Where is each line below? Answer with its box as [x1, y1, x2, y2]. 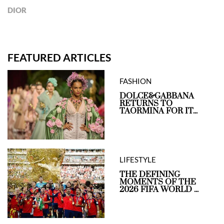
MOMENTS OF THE [119, 177, 196, 187]
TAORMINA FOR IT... [119, 106, 197, 116]
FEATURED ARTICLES [7, 51, 111, 64]
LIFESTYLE [119, 155, 156, 164]
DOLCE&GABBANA [119, 91, 194, 101]
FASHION [119, 76, 151, 86]
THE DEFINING [119, 169, 180, 180]
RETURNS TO [119, 98, 172, 109]
